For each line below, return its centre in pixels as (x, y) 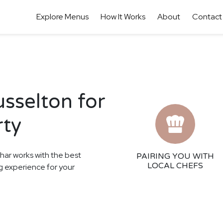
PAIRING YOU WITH (175, 156)
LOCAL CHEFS (175, 166)
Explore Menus (62, 17)
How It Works (123, 17)
